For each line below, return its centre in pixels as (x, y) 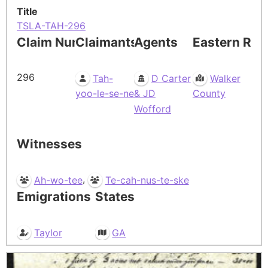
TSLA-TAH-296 (51, 25)
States (115, 196)
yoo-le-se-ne (105, 94)
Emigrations (54, 196)
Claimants (106, 42)
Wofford (153, 109)
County (209, 94)
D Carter (171, 78)
